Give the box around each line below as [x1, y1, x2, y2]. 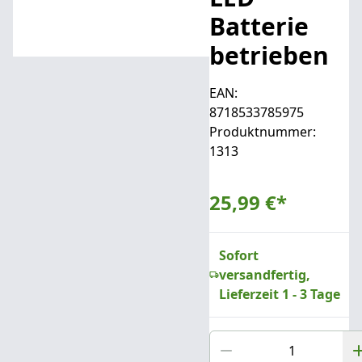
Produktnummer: [208, 123, 316, 141]
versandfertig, [218, 266, 310, 284]
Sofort [218, 246, 259, 264]
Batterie [208, 10, 309, 43]
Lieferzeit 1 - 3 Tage [218, 285, 340, 303]
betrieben [208, 39, 329, 72]
